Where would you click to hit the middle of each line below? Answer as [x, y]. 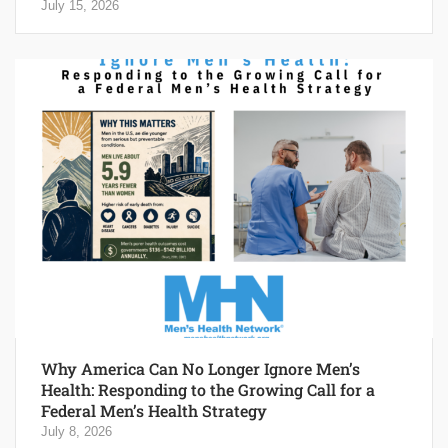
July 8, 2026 [76, 432]
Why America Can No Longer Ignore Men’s [200, 369]
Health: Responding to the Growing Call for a [208, 390]
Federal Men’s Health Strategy [154, 411]
